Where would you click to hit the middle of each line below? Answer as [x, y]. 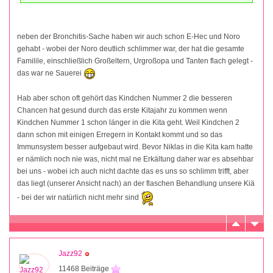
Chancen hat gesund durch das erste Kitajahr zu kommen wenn [122, 111]
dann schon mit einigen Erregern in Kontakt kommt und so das [120, 135]
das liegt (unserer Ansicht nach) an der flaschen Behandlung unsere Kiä [136, 184]
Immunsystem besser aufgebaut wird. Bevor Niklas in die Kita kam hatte [135, 147]
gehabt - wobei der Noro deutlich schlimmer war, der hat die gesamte [131, 49]
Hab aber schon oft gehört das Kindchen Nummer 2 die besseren [125, 98]
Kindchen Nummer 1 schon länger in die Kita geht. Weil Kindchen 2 [128, 123]
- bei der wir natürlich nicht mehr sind [79, 197]
